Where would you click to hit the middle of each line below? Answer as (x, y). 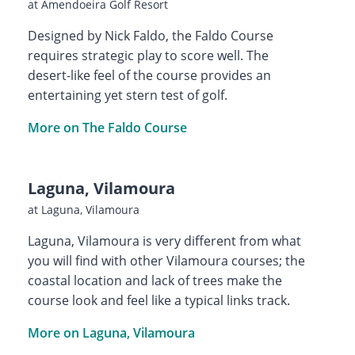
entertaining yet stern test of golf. (127, 95)
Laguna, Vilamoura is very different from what (164, 240)
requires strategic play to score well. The (148, 55)
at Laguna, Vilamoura (83, 209)
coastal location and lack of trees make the (155, 280)
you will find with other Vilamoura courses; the (166, 260)
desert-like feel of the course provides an (149, 75)
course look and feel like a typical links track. (158, 300)
